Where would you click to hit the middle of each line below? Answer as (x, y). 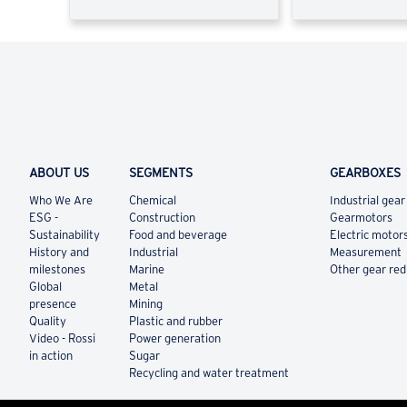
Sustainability (64, 235)
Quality (47, 322)
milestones (57, 270)
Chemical (153, 201)
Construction (163, 218)
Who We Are (60, 201)
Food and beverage (179, 235)
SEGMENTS (161, 173)
